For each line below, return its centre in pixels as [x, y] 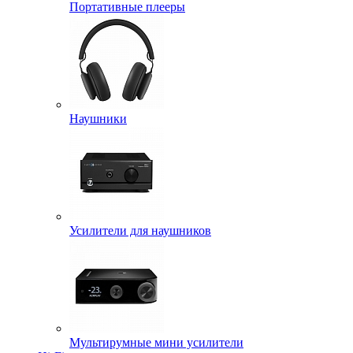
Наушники [98, 119]
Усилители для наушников [140, 231]
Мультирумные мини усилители [156, 343]
